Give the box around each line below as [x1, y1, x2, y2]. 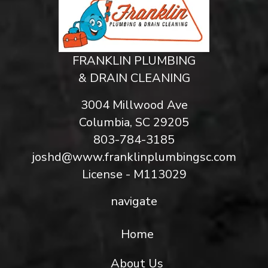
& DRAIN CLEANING [78, 70, 190, 87]
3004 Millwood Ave [80, 97, 188, 114]
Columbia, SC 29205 [79, 114, 189, 131]
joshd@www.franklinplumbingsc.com [32, 149, 236, 166]
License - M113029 [81, 166, 187, 183]
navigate [111, 193, 157, 210]
